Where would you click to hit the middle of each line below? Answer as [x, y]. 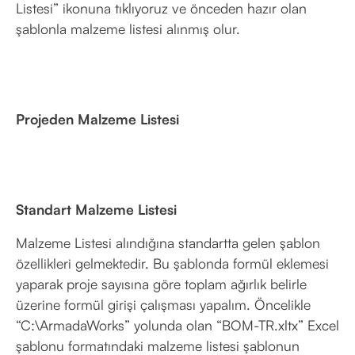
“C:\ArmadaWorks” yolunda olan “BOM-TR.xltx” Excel [177, 325]
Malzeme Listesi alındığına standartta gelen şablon [168, 242]
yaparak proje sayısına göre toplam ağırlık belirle [161, 284]
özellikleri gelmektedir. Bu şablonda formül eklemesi [172, 263]
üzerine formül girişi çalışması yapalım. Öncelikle [163, 304]
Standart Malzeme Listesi [96, 209]
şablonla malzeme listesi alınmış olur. [128, 29]
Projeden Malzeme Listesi [97, 119]
